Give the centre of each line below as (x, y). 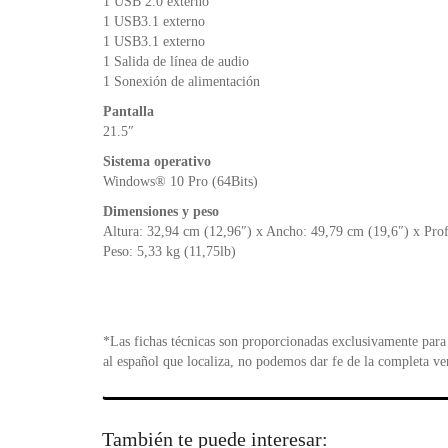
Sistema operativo (157, 161)
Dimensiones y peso (161, 211)
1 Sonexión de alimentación (181, 81)
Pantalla (128, 111)
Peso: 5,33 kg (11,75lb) (169, 251)
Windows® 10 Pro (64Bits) (180, 181)
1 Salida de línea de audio (176, 61)
